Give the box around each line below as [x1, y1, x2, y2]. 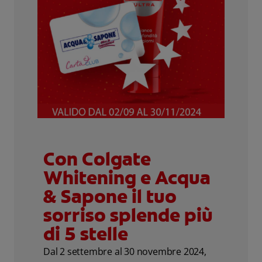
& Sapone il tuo [43, 184, 177, 209]
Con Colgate [43, 146, 151, 171]
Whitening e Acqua [43, 165, 211, 190]
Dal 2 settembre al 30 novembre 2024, [43, 244, 206, 258]
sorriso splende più [43, 202, 213, 227]
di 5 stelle [43, 221, 128, 246]
